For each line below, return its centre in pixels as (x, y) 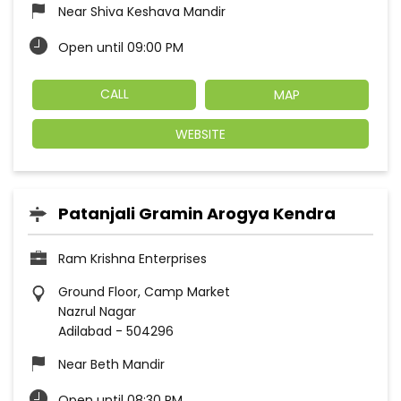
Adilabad (85, 331)
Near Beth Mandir (111, 364)
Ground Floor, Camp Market (144, 291)
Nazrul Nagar (97, 311)
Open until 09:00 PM (121, 48)
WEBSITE (200, 134)
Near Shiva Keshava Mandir (142, 12)
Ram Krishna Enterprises (132, 258)
